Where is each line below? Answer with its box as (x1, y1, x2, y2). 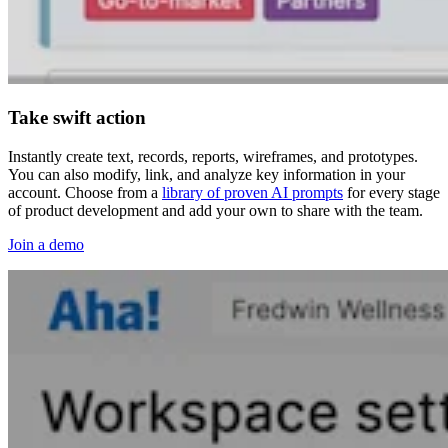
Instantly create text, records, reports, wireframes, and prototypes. (8, 147, 418, 165)
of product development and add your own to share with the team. (8, 201, 423, 219)
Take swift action (8, 106, 146, 128)
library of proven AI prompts (162, 183, 343, 201)
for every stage (343, 183, 440, 201)
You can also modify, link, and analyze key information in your (8, 165, 405, 183)
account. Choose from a (8, 183, 162, 201)
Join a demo (8, 235, 84, 253)
